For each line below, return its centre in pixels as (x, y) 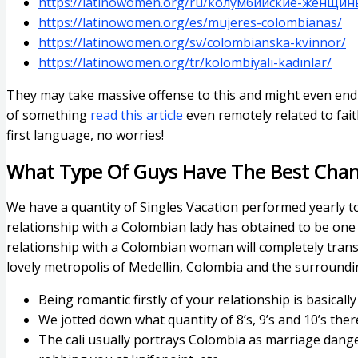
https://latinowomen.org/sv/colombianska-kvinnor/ (192, 42)
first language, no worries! (85, 135)
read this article (137, 115)
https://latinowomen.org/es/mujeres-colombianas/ (190, 22)
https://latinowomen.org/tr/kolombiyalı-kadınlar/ (185, 62)
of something (48, 115)
